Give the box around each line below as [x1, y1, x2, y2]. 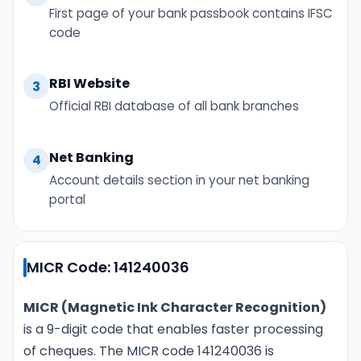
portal [49, 190, 85, 208]
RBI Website [49, 74, 130, 93]
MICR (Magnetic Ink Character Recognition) [23, 297, 326, 317]
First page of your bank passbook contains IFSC [49, 4, 333, 22]
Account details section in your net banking [49, 171, 309, 189]
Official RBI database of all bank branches [49, 98, 299, 115]
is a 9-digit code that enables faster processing [23, 319, 323, 338]
